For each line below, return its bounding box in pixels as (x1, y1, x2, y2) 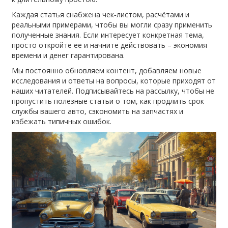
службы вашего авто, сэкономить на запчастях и (12, 106, 184, 116)
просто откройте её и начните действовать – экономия (12, 40, 208, 50)
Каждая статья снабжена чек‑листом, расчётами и (12, 9, 190, 19)
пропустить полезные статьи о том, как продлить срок (12, 96, 205, 106)
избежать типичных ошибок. (12, 116, 112, 126)
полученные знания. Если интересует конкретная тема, (12, 30, 205, 40)
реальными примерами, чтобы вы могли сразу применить (12, 19, 213, 30)
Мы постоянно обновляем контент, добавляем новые (12, 65, 202, 75)
